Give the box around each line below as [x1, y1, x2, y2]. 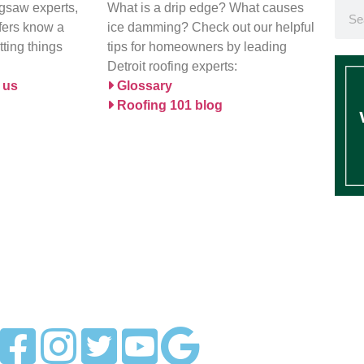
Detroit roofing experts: [107, 59, 237, 74]
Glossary [114, 79, 172, 93]
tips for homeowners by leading [107, 40, 287, 54]
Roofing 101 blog [114, 98, 223, 113]
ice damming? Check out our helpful [107, 20, 314, 35]
